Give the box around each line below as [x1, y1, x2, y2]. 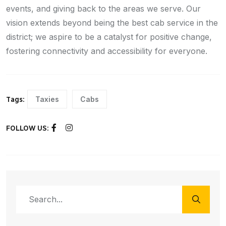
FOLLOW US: [6, 124, 49, 133]
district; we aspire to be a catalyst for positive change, [6, 32, 212, 42]
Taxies [35, 94, 59, 103]
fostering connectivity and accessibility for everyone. [6, 46, 207, 56]
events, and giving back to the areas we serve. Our [6, 4, 201, 14]
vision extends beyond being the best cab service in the [6, 18, 218, 28]
